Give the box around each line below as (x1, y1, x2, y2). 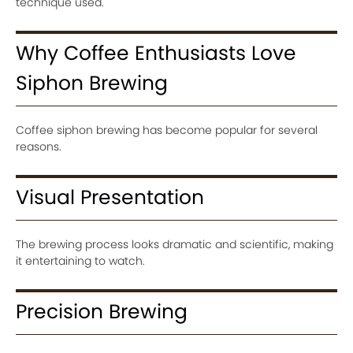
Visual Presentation (16, 184, 204, 211)
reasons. (16, 139, 61, 154)
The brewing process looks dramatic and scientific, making (16, 236, 333, 252)
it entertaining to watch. (16, 253, 145, 269)
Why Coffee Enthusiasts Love (16, 39, 296, 67)
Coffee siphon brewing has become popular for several (16, 122, 318, 138)
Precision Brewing (16, 298, 188, 325)
